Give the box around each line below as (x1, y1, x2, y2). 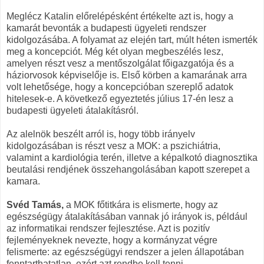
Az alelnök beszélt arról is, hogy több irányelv (6, 128, 195, 139)
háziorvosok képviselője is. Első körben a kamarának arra (6, 70, 247, 80)
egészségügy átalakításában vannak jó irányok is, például (6, 211, 247, 222)
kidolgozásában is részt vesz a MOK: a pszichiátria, (6, 140, 220, 151)
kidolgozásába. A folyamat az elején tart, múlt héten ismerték (6, 34, 258, 45)
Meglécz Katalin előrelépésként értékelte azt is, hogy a (6, 11, 233, 21)
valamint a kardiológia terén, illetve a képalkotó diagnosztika (6, 152, 258, 163)
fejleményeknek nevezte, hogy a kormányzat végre (6, 235, 217, 245)
